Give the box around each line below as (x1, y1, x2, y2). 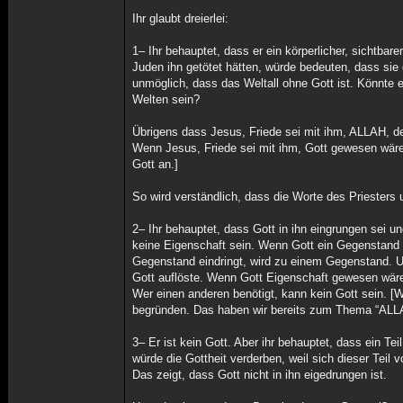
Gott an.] (132, 157, 179, 171)
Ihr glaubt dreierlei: (132, 12, 229, 25)
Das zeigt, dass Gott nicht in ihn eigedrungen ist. (132, 368, 388, 381)
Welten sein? (132, 93, 201, 106)
